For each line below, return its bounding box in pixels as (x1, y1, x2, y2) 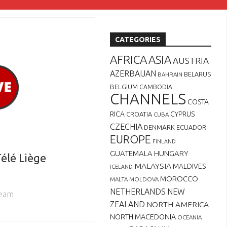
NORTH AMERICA (146, 200, 209, 209)
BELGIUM (110, 83, 138, 91)
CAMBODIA (139, 84, 172, 90)
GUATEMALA (110, 149, 153, 158)
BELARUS (184, 70, 211, 78)
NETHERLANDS (110, 187, 166, 196)
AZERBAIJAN (110, 69, 156, 78)
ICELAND (110, 164, 133, 170)
